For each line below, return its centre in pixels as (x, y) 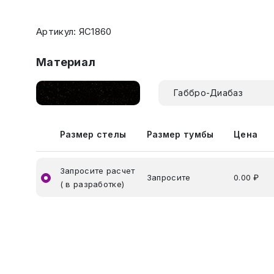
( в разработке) (92, 184)
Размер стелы (93, 134)
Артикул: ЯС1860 (74, 31)
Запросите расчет (97, 171)
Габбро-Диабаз (208, 93)
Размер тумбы (180, 134)
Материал (66, 62)
